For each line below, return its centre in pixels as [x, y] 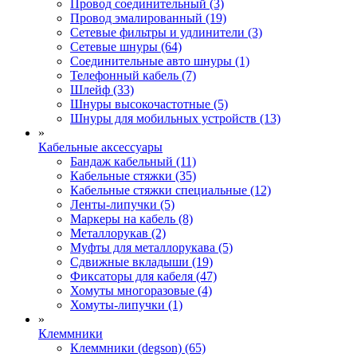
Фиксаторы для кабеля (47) [143, 276]
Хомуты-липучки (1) [126, 304]
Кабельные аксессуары [100, 147]
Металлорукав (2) [118, 233]
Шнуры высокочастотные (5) [149, 104]
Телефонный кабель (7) [133, 75]
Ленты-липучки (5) [122, 204]
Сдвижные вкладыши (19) [141, 261]
